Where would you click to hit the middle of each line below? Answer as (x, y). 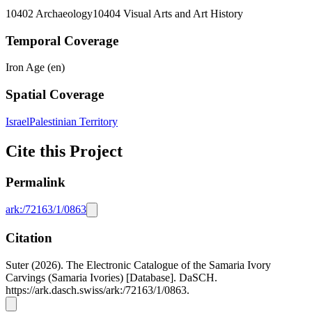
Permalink (36, 182)
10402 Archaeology (49, 14)
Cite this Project (64, 151)
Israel (17, 121)
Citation (29, 238)
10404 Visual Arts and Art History (168, 14)
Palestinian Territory (73, 121)
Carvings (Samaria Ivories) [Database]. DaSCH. (111, 277)
